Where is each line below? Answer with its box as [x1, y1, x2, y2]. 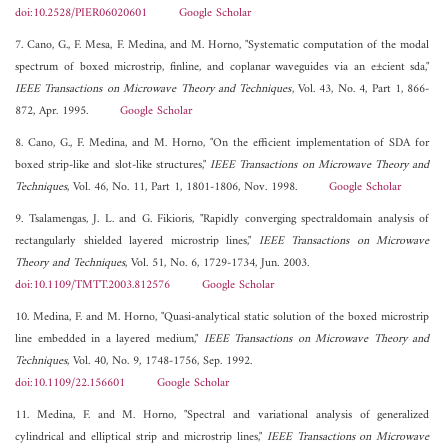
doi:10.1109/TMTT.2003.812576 [15, 275, 170, 297]
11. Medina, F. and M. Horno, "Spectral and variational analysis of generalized [15, 405, 430, 427]
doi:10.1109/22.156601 [15, 373, 125, 395]
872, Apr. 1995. [15, 101, 120, 123]
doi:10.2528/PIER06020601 [15, 3, 147, 25]
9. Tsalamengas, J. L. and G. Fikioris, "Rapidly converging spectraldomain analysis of [15, 209, 430, 231]
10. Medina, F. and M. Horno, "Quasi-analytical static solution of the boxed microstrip [15, 307, 430, 329]
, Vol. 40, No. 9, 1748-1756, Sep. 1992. [67, 351, 252, 373]
